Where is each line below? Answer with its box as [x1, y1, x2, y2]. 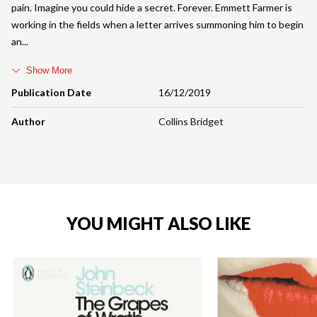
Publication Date [11, 86, 91, 99]
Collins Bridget [158, 115, 224, 128]
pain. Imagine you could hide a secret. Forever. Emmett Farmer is [11, 1, 292, 14]
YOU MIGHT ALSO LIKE [67, 213, 250, 234]
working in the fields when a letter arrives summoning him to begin [11, 18, 304, 31]
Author [11, 115, 45, 128]
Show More [26, 65, 72, 76]
